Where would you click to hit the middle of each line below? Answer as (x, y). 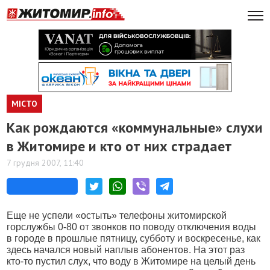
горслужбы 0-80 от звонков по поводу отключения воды (132, 227)
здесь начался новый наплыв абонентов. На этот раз (126, 250)
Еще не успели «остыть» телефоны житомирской (117, 215)
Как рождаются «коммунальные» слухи (135, 127)
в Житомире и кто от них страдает (120, 146)
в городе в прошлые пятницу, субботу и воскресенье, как (134, 238)
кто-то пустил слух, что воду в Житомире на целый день (131, 261)
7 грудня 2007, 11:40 (46, 163)
